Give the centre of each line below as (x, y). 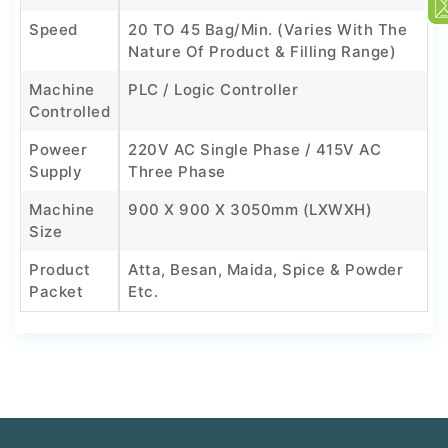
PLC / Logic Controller (213, 90)
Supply (55, 172)
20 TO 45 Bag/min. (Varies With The (267, 30)
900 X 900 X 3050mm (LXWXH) (250, 210)
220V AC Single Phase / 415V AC (254, 150)
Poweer (58, 150)
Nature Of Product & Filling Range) (262, 52)
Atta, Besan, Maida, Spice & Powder (265, 270)
